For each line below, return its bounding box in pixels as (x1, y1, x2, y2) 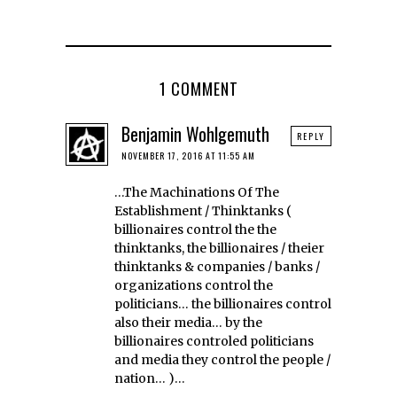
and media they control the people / (114, 352, 331, 369)
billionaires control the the (114, 222, 276, 238)
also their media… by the (114, 315, 262, 331)
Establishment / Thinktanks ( (114, 203, 292, 220)
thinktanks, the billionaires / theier (114, 240, 324, 257)
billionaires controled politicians (114, 333, 314, 350)
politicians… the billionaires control (114, 296, 331, 313)
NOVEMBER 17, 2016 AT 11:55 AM (121, 149, 255, 163)
